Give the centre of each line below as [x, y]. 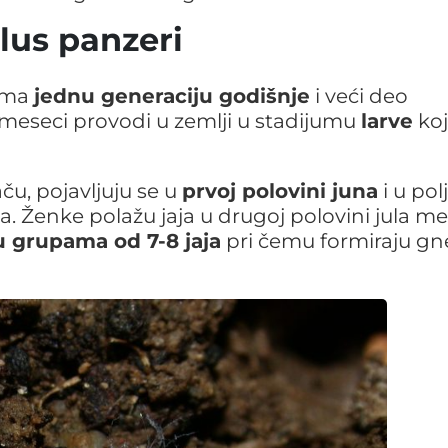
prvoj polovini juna [280, 190]
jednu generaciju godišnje [172, 95]
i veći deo [359, 95]
